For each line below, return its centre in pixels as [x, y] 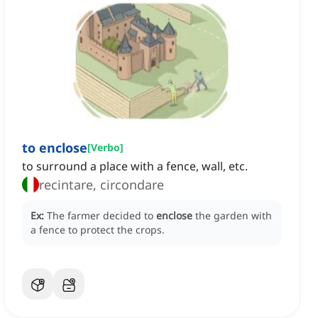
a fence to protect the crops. [98, 230]
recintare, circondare [102, 185]
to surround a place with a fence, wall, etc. [135, 166]
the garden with [234, 216]
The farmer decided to [102, 216]
